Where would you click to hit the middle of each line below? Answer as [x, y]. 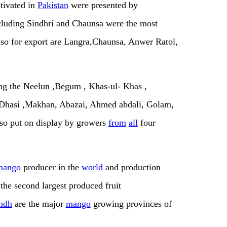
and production [131, 167]
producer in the [51, 167]
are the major [39, 204]
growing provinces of [131, 204]
